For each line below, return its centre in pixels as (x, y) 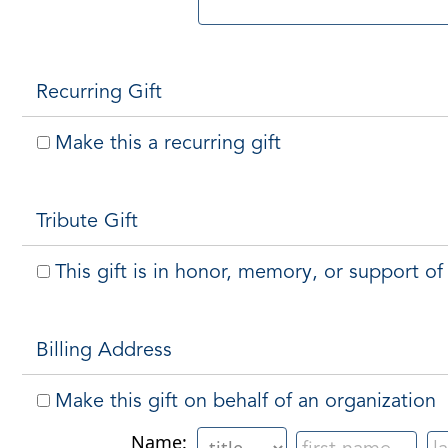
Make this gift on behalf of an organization (245, 401)
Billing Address (104, 350)
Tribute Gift (87, 221)
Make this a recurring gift (168, 143)
